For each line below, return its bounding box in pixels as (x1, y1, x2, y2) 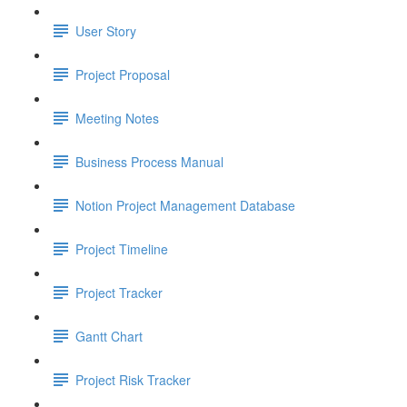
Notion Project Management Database (75, 195, 295, 214)
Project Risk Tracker (75, 370, 191, 389)
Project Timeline (75, 239, 168, 258)
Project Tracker (75, 283, 163, 302)
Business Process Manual (75, 152, 223, 171)
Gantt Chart (75, 326, 143, 345)
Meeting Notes (75, 108, 159, 127)
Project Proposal (75, 65, 170, 84)
